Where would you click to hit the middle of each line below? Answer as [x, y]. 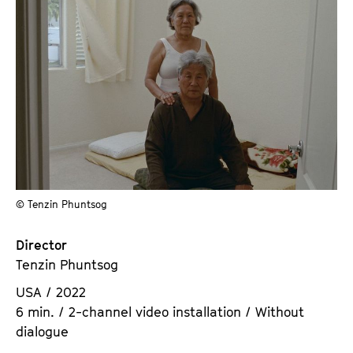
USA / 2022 [51, 292]
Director [41, 245]
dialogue [42, 331]
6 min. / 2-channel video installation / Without [160, 312]
